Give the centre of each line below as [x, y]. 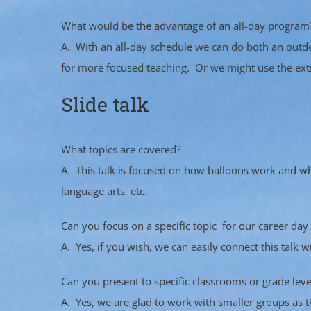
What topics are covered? [121, 150]
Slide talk [105, 104]
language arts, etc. [104, 191]
